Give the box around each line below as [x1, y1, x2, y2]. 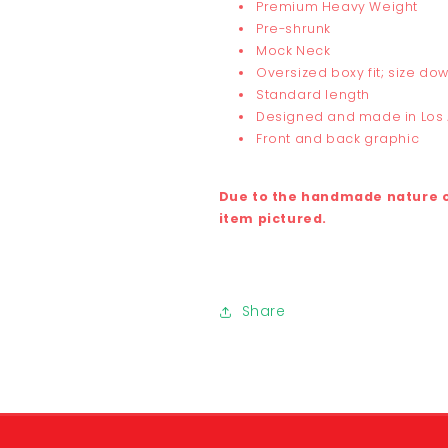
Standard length [256, 85, 371, 103]
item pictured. [218, 210, 327, 228]
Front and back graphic [256, 129, 420, 147]
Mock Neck [256, 41, 331, 59]
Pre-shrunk [256, 19, 332, 37]
